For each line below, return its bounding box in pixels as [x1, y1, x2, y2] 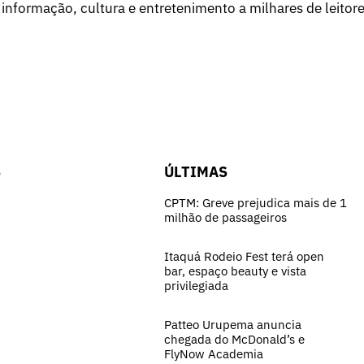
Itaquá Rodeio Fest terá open [164, 248, 324, 264]
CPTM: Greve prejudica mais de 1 [164, 194, 347, 210]
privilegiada [164, 277, 228, 293]
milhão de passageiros [164, 209, 287, 225]
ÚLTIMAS [164, 162, 227, 181]
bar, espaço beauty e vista [164, 262, 306, 279]
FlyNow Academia [164, 345, 263, 362]
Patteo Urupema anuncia [164, 316, 301, 332]
